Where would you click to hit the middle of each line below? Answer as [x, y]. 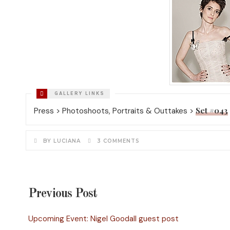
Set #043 [212, 110]
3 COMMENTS [119, 141]
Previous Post [63, 194]
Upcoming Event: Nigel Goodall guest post [103, 219]
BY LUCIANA [61, 141]
